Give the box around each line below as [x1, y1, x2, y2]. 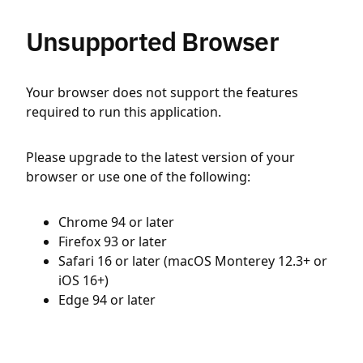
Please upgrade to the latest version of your [26, 148, 295, 166]
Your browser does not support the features [26, 83, 298, 101]
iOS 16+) [58, 271, 109, 289]
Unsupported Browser [26, 24, 279, 58]
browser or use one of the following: [26, 168, 250, 186]
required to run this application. [26, 103, 221, 121]
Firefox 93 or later [58, 233, 167, 250]
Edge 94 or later [58, 291, 156, 309]
